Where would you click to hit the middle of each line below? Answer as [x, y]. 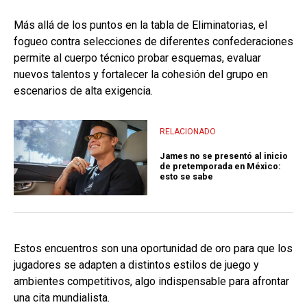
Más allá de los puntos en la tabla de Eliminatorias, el [140, 25]
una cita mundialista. [62, 298]
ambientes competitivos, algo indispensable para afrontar [151, 282]
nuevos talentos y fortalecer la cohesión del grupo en [141, 75]
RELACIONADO [188, 132]
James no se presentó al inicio [224, 156]
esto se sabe [186, 176]
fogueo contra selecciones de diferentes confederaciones [153, 42]
